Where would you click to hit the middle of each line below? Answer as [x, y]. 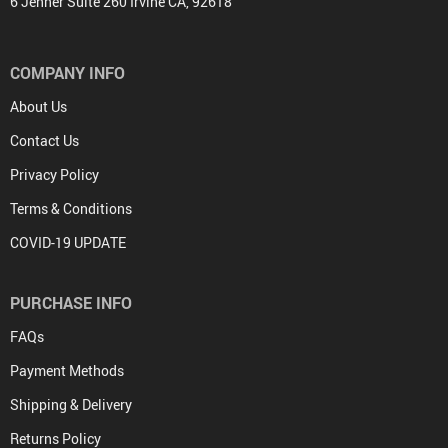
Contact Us [44, 140]
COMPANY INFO [67, 72]
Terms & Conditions [71, 208]
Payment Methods [67, 370]
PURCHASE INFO [71, 302]
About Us [38, 106]
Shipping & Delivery [71, 404]
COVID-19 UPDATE [68, 242]
